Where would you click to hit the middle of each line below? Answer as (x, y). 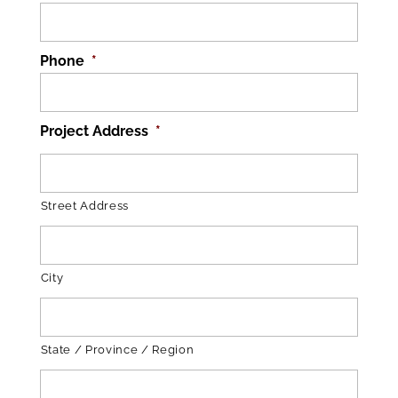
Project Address (94, 131)
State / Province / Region (117, 350)
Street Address (85, 206)
